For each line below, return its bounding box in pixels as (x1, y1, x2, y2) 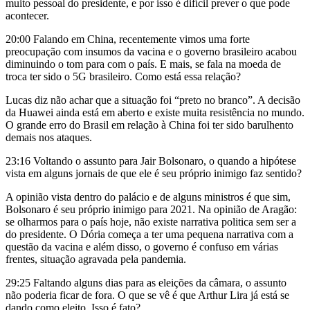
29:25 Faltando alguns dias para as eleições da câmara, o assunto (6, 277, 286, 289)
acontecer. (6, 10, 49, 22)
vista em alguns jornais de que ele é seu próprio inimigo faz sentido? (6, 167, 302, 180)
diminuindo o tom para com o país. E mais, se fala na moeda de (6, 58, 281, 71)
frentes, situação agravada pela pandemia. (6, 253, 186, 266)
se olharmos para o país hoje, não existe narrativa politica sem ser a (6, 216, 296, 228)
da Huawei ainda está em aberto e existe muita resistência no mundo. (6, 107, 304, 119)
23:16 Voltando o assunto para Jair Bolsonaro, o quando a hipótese (6, 155, 296, 167)
